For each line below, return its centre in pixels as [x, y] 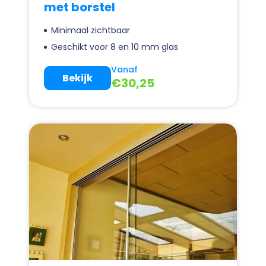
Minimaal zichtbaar [91, 31]
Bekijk [77, 78]
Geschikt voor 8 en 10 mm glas [115, 47]
